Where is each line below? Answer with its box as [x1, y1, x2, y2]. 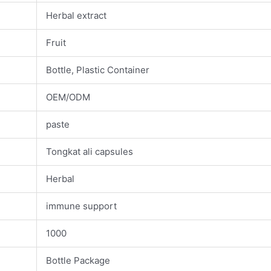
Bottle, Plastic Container [46, 64, 149, 76]
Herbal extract [46, 10, 106, 22]
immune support [46, 200, 117, 212]
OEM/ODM [46, 91, 90, 103]
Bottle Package [46, 255, 110, 267]
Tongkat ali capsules [46, 146, 133, 158]
